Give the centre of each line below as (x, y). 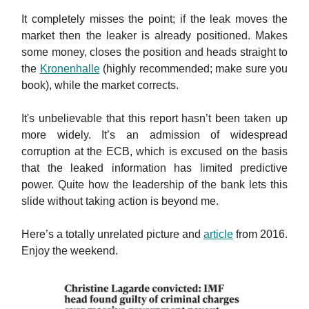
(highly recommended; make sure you (193, 68)
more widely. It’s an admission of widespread (154, 134)
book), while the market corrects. (100, 85)
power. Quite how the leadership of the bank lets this (154, 184)
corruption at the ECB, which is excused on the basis (154, 151)
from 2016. (260, 234)
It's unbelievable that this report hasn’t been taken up (154, 118)
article (218, 234)
